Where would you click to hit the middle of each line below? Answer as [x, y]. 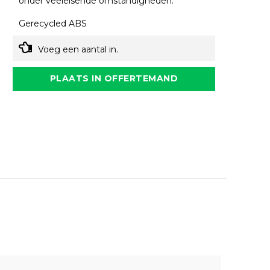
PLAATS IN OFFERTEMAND [114, 79]
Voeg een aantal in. [78, 50]
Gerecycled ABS [53, 24]
